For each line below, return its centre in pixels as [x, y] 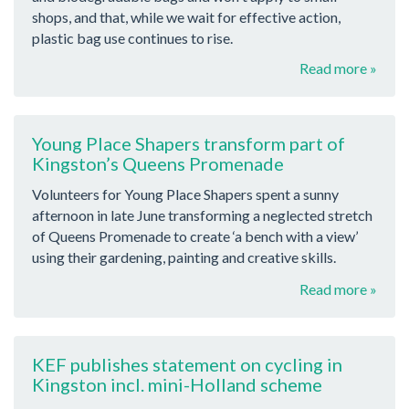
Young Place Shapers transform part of [189, 143]
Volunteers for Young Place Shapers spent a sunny [185, 194]
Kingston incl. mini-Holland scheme [177, 384]
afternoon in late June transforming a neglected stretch [202, 215]
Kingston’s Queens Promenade [158, 163]
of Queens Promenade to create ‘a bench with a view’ [195, 236]
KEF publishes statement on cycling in [187, 364]
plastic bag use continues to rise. [132, 37]
